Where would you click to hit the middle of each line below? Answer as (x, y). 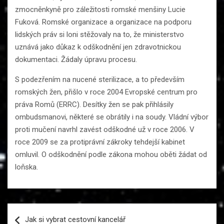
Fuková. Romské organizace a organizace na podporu (103, 22)
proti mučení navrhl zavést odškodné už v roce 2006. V (105, 129)
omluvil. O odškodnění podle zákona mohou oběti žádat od (111, 154)
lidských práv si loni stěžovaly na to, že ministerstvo (99, 34)
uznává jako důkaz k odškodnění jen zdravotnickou (98, 47)
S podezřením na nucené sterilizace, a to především (100, 79)
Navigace (33, 210)
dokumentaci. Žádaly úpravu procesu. (76, 59)
